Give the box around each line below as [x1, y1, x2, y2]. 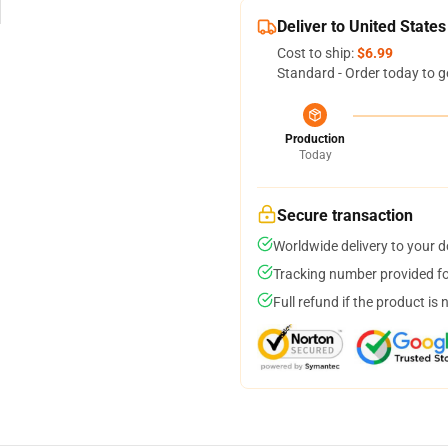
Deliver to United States [277, 17, 446, 36]
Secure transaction [277, 206, 413, 225]
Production [285, 132, 345, 146]
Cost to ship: [277, 45, 357, 61]
